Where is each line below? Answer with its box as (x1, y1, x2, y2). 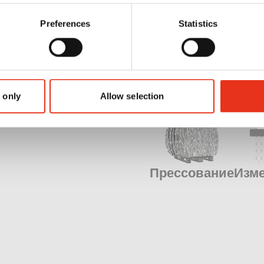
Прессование (150, 163, 235, 181)
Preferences (40, 18, 91, 29)
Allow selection (100, 91, 164, 101)
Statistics (179, 18, 217, 29)
